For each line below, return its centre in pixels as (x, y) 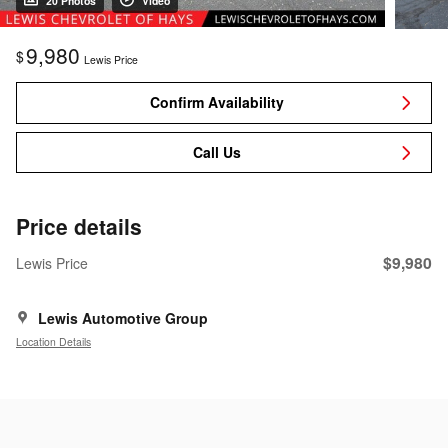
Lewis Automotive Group (123, 318)
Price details (79, 226)
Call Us (216, 152)
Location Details (53, 341)
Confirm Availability (216, 102)
